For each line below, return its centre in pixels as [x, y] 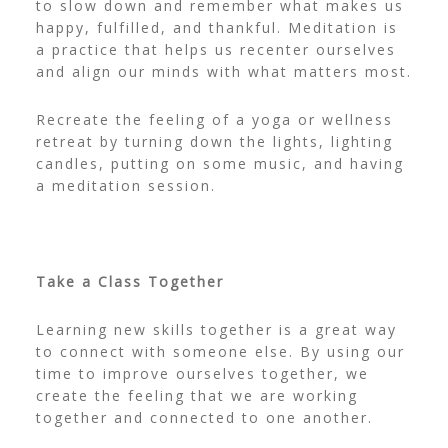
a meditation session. [128, 186]
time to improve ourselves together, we [202, 374]
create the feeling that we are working [196, 396]
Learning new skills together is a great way [216, 330]
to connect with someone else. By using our [220, 352]
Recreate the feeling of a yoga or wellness [214, 120]
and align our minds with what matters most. [223, 72]
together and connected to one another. [204, 418]
